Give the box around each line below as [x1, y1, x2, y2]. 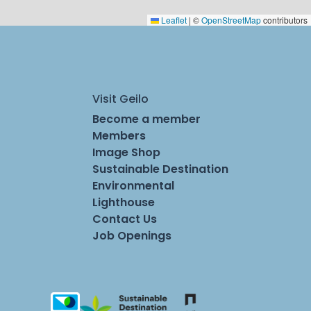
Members [92, 127, 146, 144]
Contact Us [92, 210, 157, 227]
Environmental [92, 177, 174, 194]
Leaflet [159, 13, 187, 26]
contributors [261, 13, 308, 26]
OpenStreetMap [201, 13, 261, 26]
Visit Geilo [92, 90, 149, 107]
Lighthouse [92, 194, 155, 210]
